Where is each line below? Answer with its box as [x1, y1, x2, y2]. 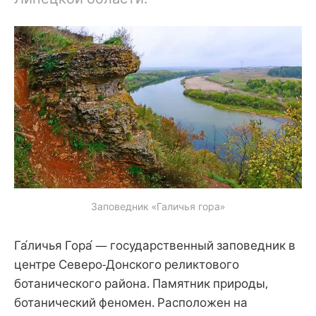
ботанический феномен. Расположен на [14, 293, 248, 310]
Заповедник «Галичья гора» [91, 199, 225, 213]
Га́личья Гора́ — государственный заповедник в [14, 236, 296, 253]
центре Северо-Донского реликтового [14, 255, 239, 272]
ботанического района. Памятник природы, [14, 274, 268, 291]
